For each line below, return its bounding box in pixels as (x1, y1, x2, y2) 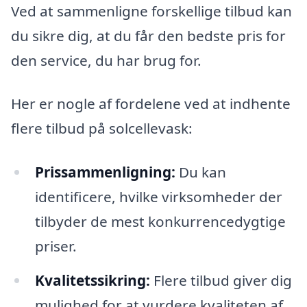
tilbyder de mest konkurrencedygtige (34, 212, 286, 232)
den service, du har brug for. (11, 50, 201, 70)
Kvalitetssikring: (34, 270, 150, 290)
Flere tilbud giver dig (149, 270, 292, 290)
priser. (34, 236, 77, 256)
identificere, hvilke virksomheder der (34, 187, 282, 207)
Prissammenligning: (34, 162, 175, 182)
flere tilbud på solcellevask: (11, 119, 193, 138)
